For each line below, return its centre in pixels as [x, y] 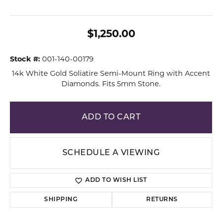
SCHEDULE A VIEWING [111, 153]
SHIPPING [61, 200]
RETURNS [162, 200]
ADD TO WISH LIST [116, 180]
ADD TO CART [111, 117]
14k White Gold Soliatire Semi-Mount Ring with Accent [111, 74]
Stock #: [25, 60]
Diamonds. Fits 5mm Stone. [111, 84]
